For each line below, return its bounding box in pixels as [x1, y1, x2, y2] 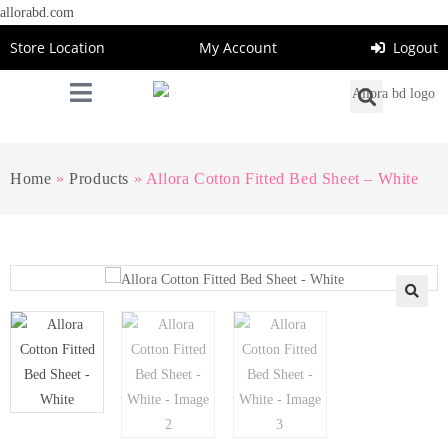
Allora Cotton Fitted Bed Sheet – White [145, 170, 419, 187]
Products [69, 170, 130, 187]
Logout [393, 38, 438, 57]
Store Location [10, 38, 105, 57]
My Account [198, 38, 277, 57]
